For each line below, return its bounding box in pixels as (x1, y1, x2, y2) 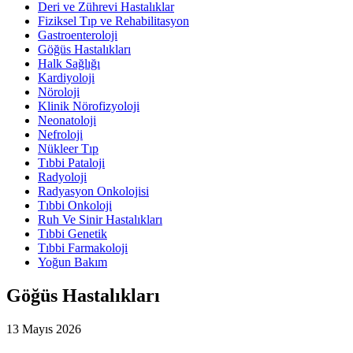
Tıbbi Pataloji (38, 155, 105, 169)
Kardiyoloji (38, 70, 95, 84)
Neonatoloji (38, 113, 96, 127)
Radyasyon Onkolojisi (38, 184, 149, 198)
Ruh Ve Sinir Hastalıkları (38, 212, 162, 226)
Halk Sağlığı (38, 56, 100, 70)
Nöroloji (38, 84, 80, 98)
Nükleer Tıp (38, 141, 98, 155)
